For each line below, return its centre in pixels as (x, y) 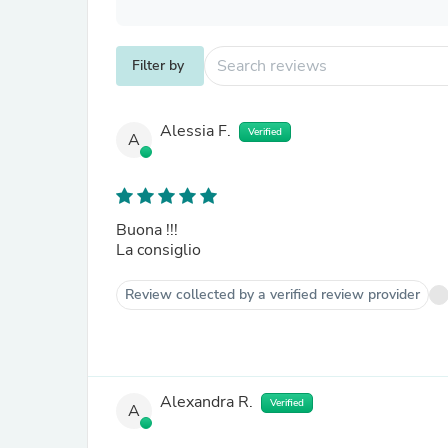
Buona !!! (149, 230)
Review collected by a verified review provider (272, 294)
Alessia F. (195, 131)
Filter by (158, 65)
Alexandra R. (206, 402)
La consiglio (158, 250)
